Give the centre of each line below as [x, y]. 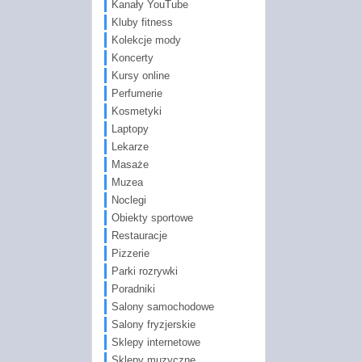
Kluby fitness [142, 22]
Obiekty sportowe [152, 217]
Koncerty [132, 57]
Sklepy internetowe [156, 342]
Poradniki [133, 288]
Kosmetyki [136, 111]
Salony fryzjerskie [153, 324]
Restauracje [139, 235]
